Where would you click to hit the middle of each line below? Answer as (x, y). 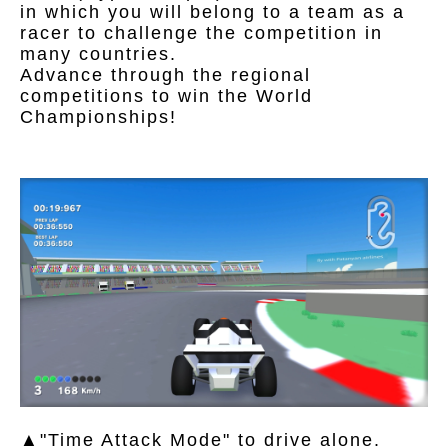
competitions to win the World (166, 95)
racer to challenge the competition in (201, 32)
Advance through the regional (165, 74)
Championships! (98, 116)
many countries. (98, 53)
